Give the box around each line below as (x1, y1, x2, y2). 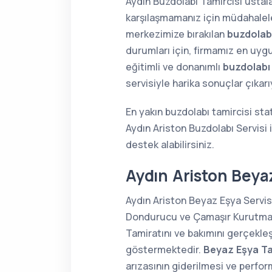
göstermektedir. (126, 243, 203, 256)
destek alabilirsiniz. (126, 138, 214, 151)
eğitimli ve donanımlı (126, 60, 223, 73)
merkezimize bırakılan (126, 27, 227, 41)
